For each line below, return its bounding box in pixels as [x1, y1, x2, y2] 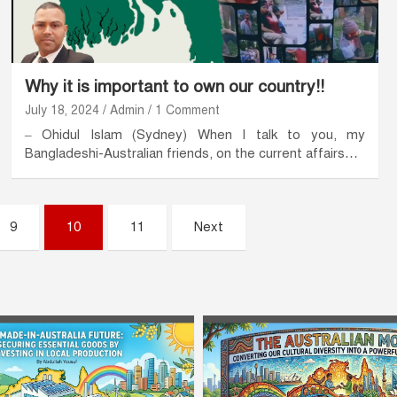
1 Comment [154, 103, 220, 119]
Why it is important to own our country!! [24, 76, 324, 97]
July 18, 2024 [24, 103, 99, 119]
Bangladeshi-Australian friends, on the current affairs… [24, 145, 358, 162]
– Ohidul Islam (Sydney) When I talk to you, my [24, 127, 366, 144]
